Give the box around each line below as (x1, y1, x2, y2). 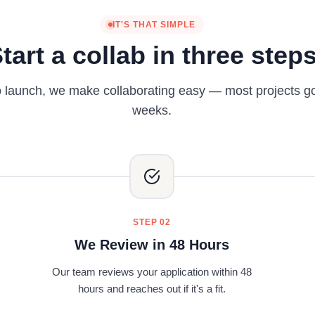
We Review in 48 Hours (74, 237, 229, 252)
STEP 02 (132, 217, 172, 227)
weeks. (132, 103, 172, 117)
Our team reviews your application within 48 (51, 266, 252, 278)
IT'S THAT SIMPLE (112, 20, 195, 30)
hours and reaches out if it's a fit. (77, 283, 226, 295)
